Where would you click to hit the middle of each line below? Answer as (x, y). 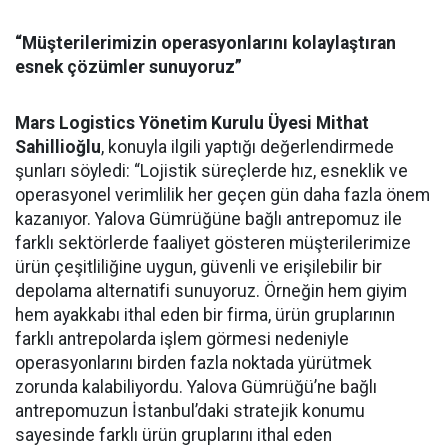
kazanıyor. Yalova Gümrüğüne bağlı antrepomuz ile (208, 219)
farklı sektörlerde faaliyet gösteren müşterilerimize (213, 243)
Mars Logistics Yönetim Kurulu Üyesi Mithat (192, 123)
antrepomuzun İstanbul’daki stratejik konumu (190, 411)
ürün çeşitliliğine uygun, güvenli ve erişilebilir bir (198, 267)
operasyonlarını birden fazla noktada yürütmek (193, 363)
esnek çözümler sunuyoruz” (128, 67)
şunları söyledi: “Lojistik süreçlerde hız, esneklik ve (211, 171)
